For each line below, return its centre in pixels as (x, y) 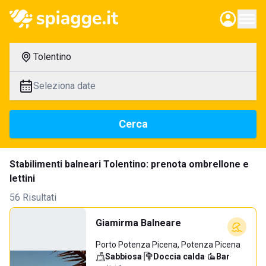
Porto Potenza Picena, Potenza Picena (168, 245)
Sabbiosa (123, 256)
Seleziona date (64, 86)
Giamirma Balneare (138, 223)
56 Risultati (33, 197)
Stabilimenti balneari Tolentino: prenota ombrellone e (129, 164)
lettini (22, 178)
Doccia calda (179, 256)
